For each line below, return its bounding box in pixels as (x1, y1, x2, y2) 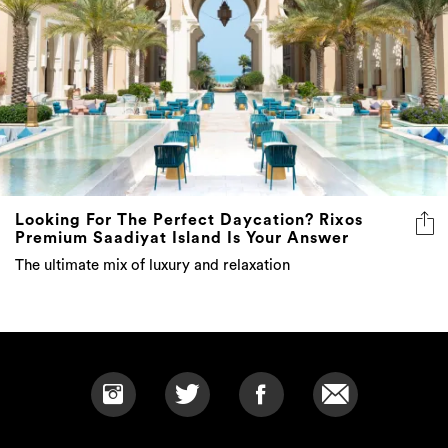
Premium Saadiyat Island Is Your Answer (15, 230, 349, 247)
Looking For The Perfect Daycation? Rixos (15, 212, 363, 229)
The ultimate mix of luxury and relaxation (15, 258, 290, 274)
